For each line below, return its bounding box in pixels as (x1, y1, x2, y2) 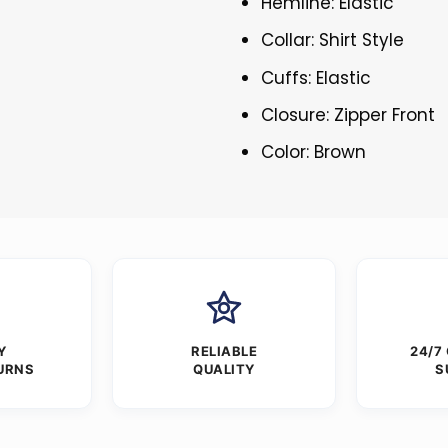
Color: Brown (261, 139, 367, 164)
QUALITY (193, 360, 255, 377)
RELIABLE (191, 342, 257, 359)
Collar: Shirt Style (261, 28, 405, 53)
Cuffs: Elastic (261, 65, 372, 90)
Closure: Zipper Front (261, 102, 436, 127)
